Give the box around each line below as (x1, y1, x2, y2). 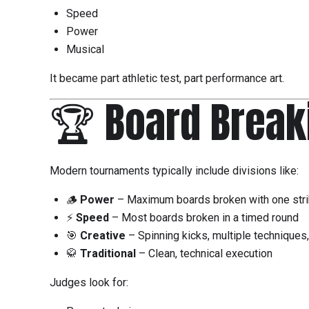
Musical (66, 43, 107, 57)
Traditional (80, 247, 139, 261)
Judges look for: (50, 276, 128, 290)
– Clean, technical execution (139, 247, 272, 261)
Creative (80, 229, 128, 243)
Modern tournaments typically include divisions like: (50, 164, 299, 178)
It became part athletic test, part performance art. (50, 72, 284, 86)
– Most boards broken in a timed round (112, 211, 299, 225)
